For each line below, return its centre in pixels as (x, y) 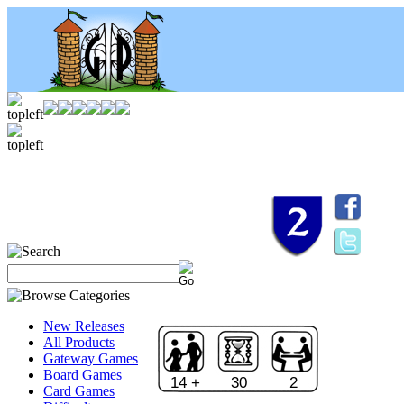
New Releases (84, 326)
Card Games (79, 391)
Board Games (83, 375)
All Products (79, 342)
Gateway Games (91, 358)
